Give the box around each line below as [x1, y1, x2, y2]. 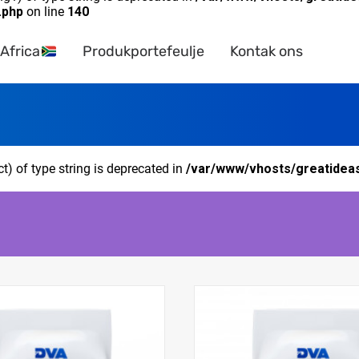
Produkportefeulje [82, 42, 204, 60]
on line [23, 4, 67, 19]
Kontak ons [229, 42, 303, 60]
